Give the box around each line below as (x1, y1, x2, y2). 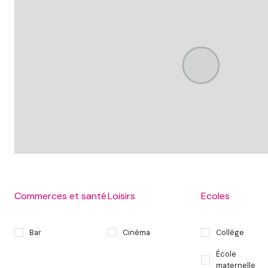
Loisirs (108, 189, 135, 202)
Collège (216, 227, 244, 237)
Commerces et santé (14, 189, 106, 202)
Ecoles (201, 189, 230, 202)
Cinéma (123, 227, 150, 237)
